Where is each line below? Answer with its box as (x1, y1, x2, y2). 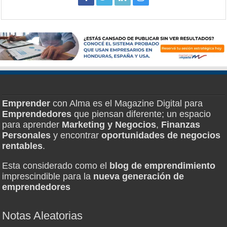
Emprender (2, 98, 51, 109)
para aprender (2, 120, 62, 130)
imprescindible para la (2, 171, 94, 182)
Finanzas (161, 120, 201, 130)
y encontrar (51, 130, 102, 141)
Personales (2, 130, 51, 141)
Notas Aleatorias (2, 209, 83, 222)
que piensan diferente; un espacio (71, 109, 211, 120)
